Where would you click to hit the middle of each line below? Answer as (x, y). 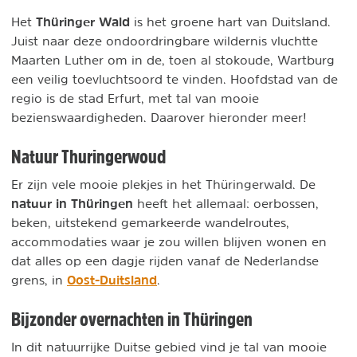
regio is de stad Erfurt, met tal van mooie (135, 98)
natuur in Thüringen (72, 203)
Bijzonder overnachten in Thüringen (132, 319)
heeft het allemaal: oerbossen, (226, 203)
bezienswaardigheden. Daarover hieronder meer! (159, 117)
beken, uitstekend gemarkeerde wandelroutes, (150, 222)
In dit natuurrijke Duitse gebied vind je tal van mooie (169, 347)
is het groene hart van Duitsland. (230, 22)
